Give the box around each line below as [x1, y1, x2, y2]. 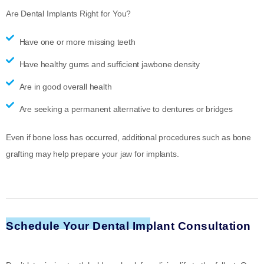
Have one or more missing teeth [19, 37, 136, 47]
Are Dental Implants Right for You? [6, 8, 131, 18]
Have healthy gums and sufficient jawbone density [19, 60, 200, 70]
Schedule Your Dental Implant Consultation [6, 220, 251, 233]
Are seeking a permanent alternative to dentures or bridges [19, 104, 233, 114]
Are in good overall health [19, 82, 112, 92]
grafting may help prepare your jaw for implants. [6, 149, 179, 159]
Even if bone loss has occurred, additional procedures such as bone [6, 133, 251, 143]
